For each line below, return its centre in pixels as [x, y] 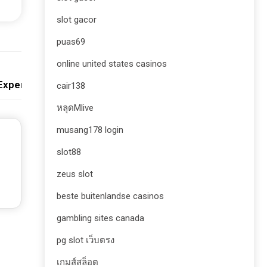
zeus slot [75, 174]
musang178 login [90, 130]
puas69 [71, 42]
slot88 [69, 152]
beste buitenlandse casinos [110, 196]
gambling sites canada [100, 218]
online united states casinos [112, 64]
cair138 [71, 86]
